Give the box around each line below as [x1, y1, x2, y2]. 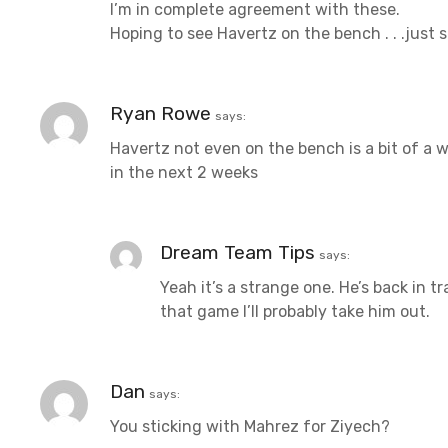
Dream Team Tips [160, 240, 315, 264]
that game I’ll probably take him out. [160, 301, 430, 321]
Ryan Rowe [110, 101, 211, 125]
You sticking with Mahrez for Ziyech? [110, 416, 390, 436]
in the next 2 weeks [110, 162, 258, 182]
